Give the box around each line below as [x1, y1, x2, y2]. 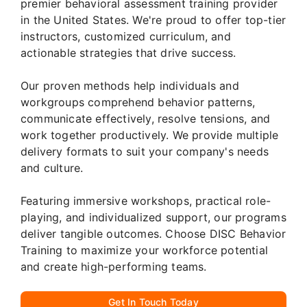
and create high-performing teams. [21, 259, 207, 273]
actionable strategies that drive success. [21, 45, 236, 60]
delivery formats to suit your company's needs [21, 144, 269, 158]
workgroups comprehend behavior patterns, [21, 95, 256, 109]
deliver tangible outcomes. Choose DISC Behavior [21, 226, 286, 241]
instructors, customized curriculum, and [21, 29, 231, 43]
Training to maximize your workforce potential [21, 243, 269, 257]
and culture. [21, 160, 84, 175]
